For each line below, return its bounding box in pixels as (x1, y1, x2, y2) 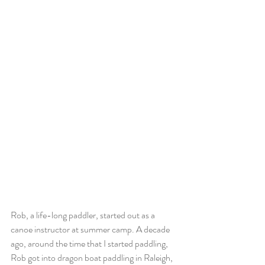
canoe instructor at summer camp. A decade (11, 222, 172, 237)
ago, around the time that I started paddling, (11, 237, 170, 251)
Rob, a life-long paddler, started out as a (11, 208, 157, 222)
